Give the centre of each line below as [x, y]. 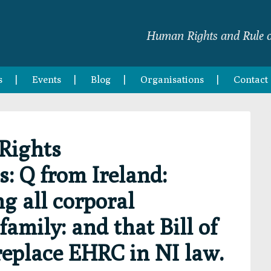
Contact [251, 80]
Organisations [172, 80]
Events [47, 80]
